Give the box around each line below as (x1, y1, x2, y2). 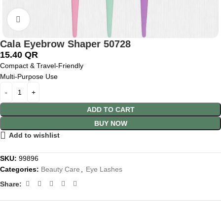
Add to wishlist (9, 131, 60, 139)
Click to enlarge (29, 16, 77, 23)
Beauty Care (41, 165, 80, 173)
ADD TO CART (86, 106, 135, 113)
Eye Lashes (86, 165, 122, 173)
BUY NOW (94, 119, 127, 127)
